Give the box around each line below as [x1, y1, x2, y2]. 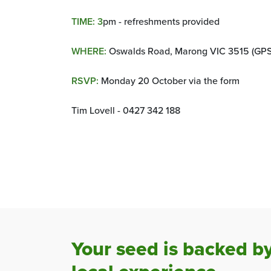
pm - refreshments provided [103, 14, 220, 28]
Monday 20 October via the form [101, 73, 240, 87]
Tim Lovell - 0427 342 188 [71, 103, 180, 117]
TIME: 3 [71, 14, 103, 28]
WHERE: [71, 44, 106, 58]
